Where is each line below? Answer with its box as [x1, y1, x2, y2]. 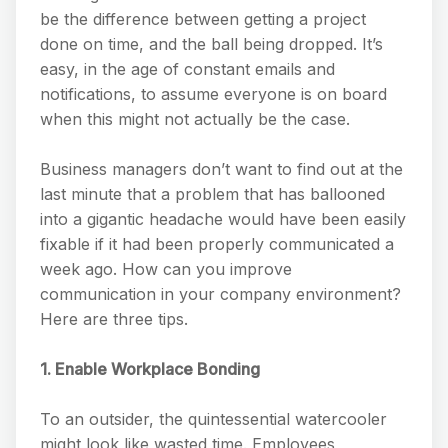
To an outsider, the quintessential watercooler [40, 408, 387, 429]
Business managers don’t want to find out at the [40, 158, 403, 179]
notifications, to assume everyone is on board [40, 83, 387, 104]
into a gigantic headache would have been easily [40, 208, 406, 229]
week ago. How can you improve [40, 258, 292, 279]
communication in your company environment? [40, 283, 401, 304]
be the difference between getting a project [40, 8, 366, 29]
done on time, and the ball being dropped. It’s [40, 33, 383, 54]
